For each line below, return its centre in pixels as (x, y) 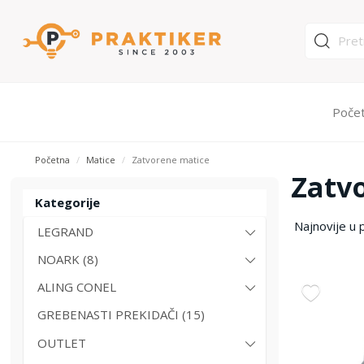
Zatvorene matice (171, 160)
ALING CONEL (77, 287)
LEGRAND (66, 232)
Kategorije (68, 202)
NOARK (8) (68, 259)
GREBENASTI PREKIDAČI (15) (121, 314)
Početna (53, 160)
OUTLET (62, 343)
